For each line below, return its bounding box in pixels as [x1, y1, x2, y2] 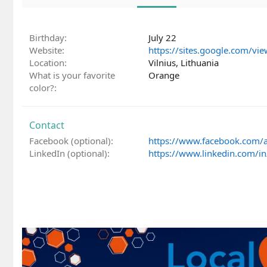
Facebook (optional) [29, 134, 111, 147]
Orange [148, 69, 179, 81]
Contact [29, 118, 64, 132]
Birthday [29, 31, 64, 44]
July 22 [148, 31, 176, 44]
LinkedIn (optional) [29, 147, 107, 159]
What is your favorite [29, 69, 115, 81]
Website [29, 44, 62, 56]
